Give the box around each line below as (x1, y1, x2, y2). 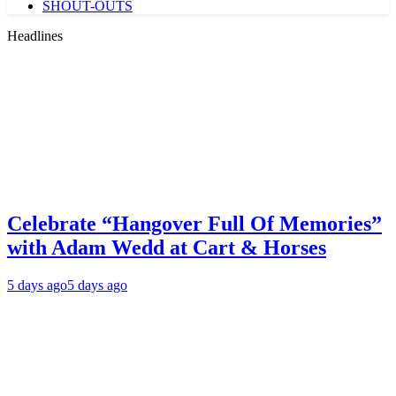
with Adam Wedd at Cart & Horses (7, 235, 326, 259)
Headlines (7, 28, 63, 43)
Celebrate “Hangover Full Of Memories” (7, 211, 382, 235)
